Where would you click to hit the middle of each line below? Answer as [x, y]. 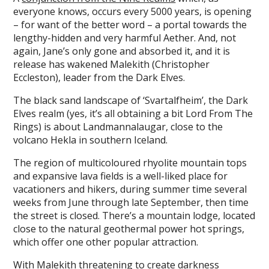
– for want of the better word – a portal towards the [130, 24]
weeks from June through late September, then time [131, 202]
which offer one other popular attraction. [106, 242]
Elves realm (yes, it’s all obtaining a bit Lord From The [133, 113]
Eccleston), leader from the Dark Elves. [99, 77]
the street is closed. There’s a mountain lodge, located [134, 215]
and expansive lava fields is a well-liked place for [121, 176]
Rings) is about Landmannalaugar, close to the [118, 126]
